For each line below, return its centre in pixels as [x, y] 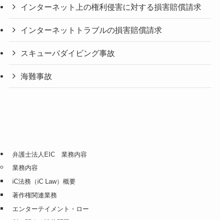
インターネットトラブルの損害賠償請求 [92, 30]
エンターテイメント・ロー [50, 209]
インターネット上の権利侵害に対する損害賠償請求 [111, 7]
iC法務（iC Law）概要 [44, 182]
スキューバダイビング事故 [68, 53]
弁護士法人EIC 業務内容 [49, 154]
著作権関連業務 [34, 195]
